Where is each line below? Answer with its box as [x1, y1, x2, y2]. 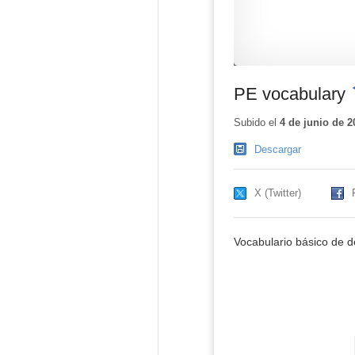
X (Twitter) [254, 187, 301, 200]
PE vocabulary [233, 83, 345, 104]
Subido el [233, 116, 280, 129]
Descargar [254, 143, 301, 156]
